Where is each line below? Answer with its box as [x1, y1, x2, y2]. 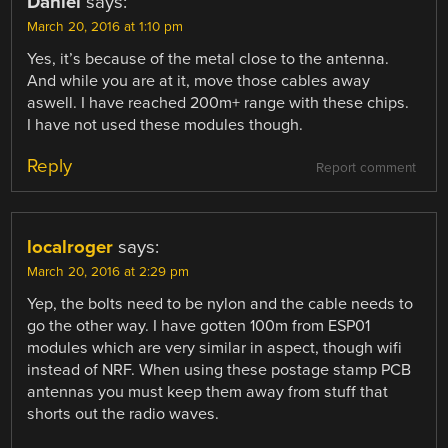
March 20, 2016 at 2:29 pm [27, 263, 190, 280]
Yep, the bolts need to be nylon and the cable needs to [27, 293, 414, 314]
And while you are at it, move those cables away [27, 70, 371, 91]
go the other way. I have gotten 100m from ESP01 [27, 315, 371, 336]
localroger [27, 235, 114, 258]
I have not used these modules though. [27, 114, 304, 135]
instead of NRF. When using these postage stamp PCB [27, 359, 412, 380]
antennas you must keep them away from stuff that [27, 381, 389, 402]
